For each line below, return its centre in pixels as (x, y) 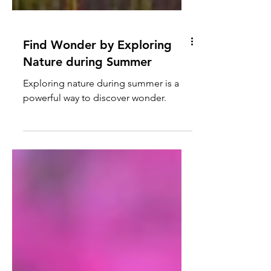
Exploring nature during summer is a (101, 107)
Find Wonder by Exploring (97, 69)
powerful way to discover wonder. (95, 122)
